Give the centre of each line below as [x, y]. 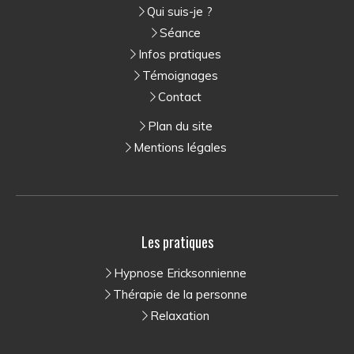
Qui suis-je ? [180, 12]
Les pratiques [177, 242]
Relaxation [180, 316]
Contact [180, 97]
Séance [180, 33]
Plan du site [180, 126]
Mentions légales [180, 148]
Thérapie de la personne [180, 295]
